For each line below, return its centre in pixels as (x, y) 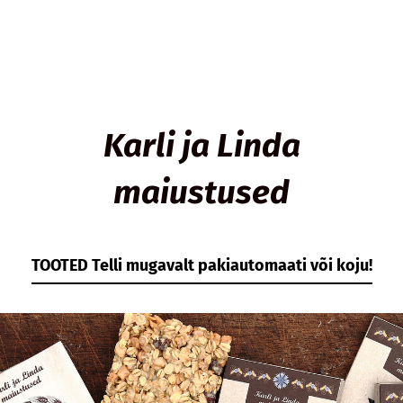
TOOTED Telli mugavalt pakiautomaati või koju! (201, 265)
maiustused (201, 192)
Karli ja (160, 145)
